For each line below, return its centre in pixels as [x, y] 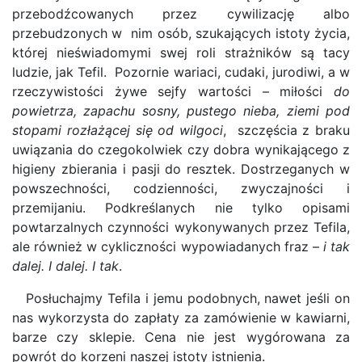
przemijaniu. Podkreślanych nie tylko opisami [181, 208]
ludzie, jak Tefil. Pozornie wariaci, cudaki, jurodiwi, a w [181, 72]
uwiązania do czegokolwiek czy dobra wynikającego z [181, 149]
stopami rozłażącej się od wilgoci [118, 130]
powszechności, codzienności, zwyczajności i [181, 188]
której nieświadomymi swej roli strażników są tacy [181, 53]
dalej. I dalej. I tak [65, 266]
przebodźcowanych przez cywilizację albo [181, 14]
